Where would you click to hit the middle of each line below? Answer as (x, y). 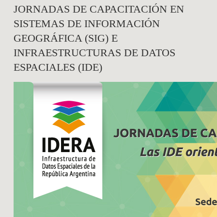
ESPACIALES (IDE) (58, 67)
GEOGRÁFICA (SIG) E (66, 38)
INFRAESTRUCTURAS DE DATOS (94, 53)
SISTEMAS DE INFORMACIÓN (87, 24)
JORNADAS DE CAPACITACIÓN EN (99, 9)
